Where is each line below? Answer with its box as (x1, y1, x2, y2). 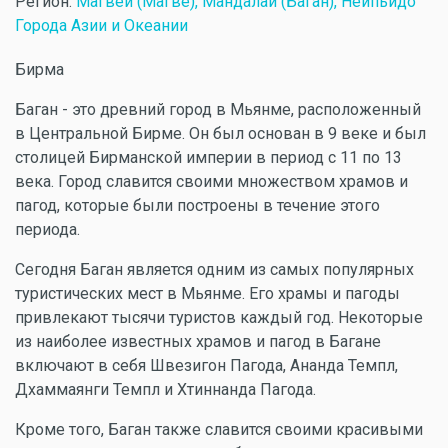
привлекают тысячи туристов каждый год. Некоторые (15, 308, 423, 327)
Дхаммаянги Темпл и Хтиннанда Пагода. (15, 380, 316, 399)
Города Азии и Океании (15, 16, 188, 35)
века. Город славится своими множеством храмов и (15, 172, 408, 191)
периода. (15, 220, 80, 239)
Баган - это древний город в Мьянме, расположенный (15, 100, 421, 119)
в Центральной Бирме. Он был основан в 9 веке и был (15, 124, 426, 143)
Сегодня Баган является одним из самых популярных (15, 260, 414, 279)
